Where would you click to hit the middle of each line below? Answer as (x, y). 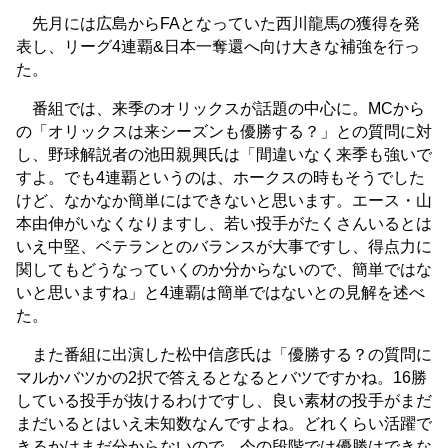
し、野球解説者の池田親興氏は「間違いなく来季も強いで (224, 155)
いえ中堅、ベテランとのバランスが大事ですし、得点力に (224, 247)
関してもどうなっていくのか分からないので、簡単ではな (224, 270)
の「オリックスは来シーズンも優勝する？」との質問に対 (224, 132)
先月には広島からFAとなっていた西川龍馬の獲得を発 (218, 24)
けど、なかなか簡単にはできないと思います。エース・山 (224, 201)
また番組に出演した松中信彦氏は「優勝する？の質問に (224, 355)
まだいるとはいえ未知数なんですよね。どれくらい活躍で (224, 424)
